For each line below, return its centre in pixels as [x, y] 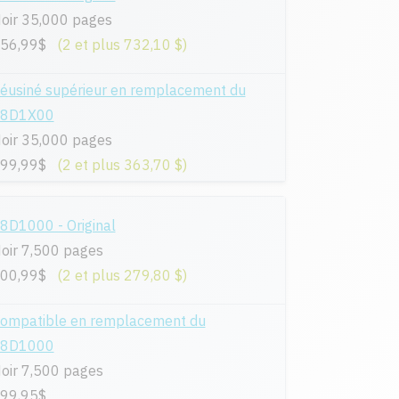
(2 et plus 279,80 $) [122, 276]
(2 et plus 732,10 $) [122, 45]
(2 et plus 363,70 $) [122, 165]
